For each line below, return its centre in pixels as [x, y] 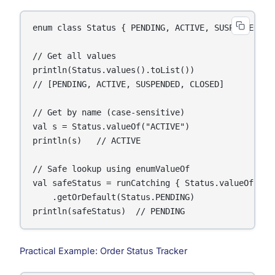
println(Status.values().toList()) [114, 70]
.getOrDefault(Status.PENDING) [114, 197]
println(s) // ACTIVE [87, 140]
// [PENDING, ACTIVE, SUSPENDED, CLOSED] [129, 84]
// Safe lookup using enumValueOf [111, 168]
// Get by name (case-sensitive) [109, 112]
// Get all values [75, 56]
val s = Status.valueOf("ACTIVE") [111, 126]
